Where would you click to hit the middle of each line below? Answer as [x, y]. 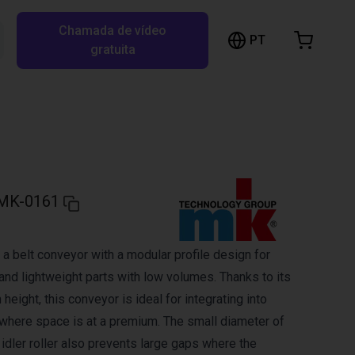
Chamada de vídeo [113, 31]
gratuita [113, 50]
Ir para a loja [141, 115]
